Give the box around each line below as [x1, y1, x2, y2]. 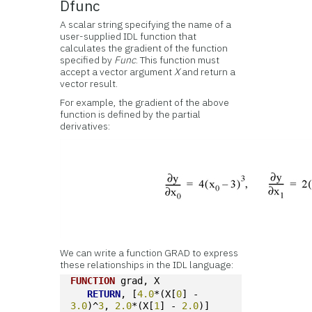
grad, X [115, 275, 160, 287]
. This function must [136, 54, 220, 67]
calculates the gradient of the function [60, 42, 228, 55]
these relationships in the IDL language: [60, 258, 234, 272]
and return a [180, 65, 236, 79]
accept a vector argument [60, 65, 175, 79]
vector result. [60, 77, 118, 91]
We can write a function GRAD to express [60, 247, 239, 260]
